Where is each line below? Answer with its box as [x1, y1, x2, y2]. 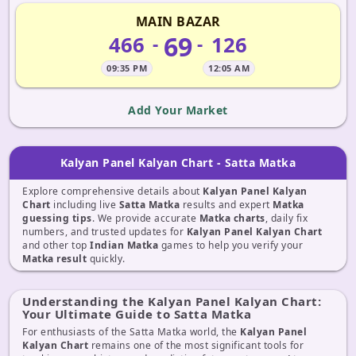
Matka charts [199, 211, 265, 225]
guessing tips [22, 211, 92, 225]
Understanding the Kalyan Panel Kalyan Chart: [22, 293, 321, 309]
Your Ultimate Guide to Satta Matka [22, 306, 251, 322]
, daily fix [265, 211, 308, 225]
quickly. [87, 252, 126, 265]
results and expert [180, 198, 273, 211]
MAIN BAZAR [135, 13, 221, 30]
